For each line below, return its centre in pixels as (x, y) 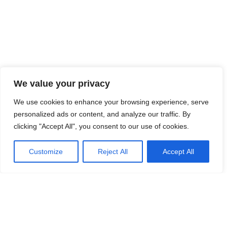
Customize (46, 152)
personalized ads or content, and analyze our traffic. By (102, 114)
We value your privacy (62, 84)
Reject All (113, 152)
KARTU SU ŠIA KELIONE (83, 212)
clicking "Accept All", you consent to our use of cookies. (101, 126)
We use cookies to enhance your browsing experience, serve (111, 102)
